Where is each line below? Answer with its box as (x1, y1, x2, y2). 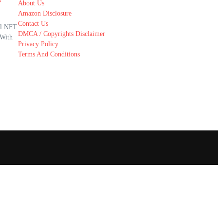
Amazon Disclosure (18, 10, 72, 17)
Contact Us (18, 20, 48, 27)
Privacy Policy (18, 40, 58, 48)
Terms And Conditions (18, 51, 80, 58)
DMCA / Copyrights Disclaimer (18, 30, 105, 37)
